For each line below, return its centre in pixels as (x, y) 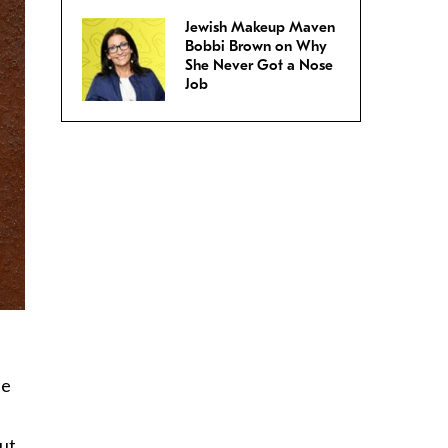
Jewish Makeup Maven (260, 27)
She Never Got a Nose (259, 65)
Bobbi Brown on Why (256, 46)
